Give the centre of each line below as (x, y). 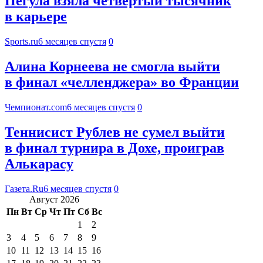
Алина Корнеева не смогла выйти (112, 67)
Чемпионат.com (36, 107)
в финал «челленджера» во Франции (122, 82)
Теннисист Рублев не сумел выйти (115, 132)
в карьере (36, 17)
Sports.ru (21, 42)
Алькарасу (39, 163)
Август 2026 (54, 199)
